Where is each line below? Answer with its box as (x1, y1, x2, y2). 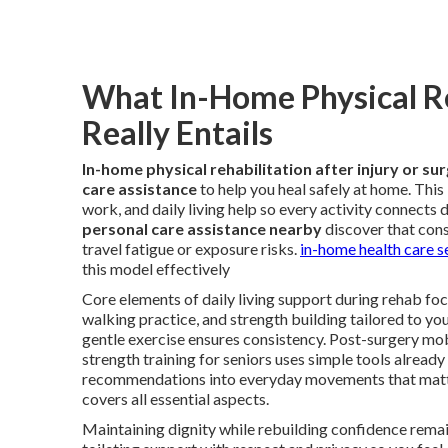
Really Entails (82, 112, 273, 152)
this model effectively (82, 258, 230, 278)
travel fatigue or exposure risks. (82, 238, 300, 258)
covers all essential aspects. (82, 388, 269, 408)
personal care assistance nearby (82, 218, 322, 238)
